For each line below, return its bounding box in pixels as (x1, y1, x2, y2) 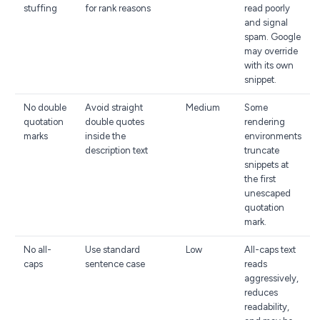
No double (24, 102, 66, 113)
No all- (24, 244, 51, 255)
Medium (186, 102, 220, 113)
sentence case (85, 259, 145, 269)
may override (244, 46, 298, 56)
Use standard (85, 244, 140, 255)
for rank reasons (85, 3, 151, 14)
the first (244, 174, 276, 184)
